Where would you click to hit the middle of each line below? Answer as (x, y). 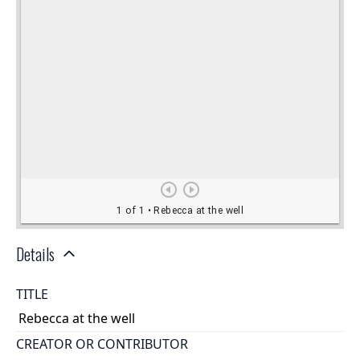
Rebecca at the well (77, 319)
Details (35, 254)
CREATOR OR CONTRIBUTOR (102, 344)
